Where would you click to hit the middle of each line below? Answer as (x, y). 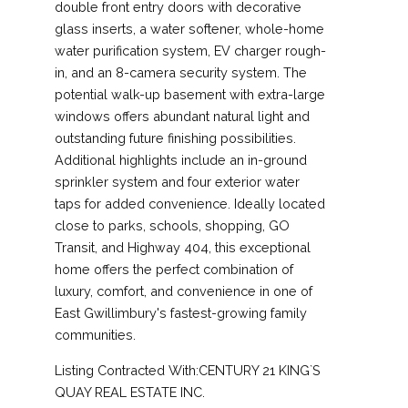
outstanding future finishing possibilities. (175, 138)
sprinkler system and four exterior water (177, 181)
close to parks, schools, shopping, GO (172, 225)
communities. (95, 334)
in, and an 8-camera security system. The (181, 72)
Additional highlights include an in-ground (181, 159)
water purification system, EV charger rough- (190, 50)
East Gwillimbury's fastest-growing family (181, 312)
